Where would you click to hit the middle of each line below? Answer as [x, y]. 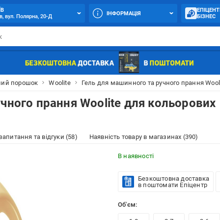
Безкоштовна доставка [173, 179]
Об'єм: [128, 205]
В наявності [136, 156]
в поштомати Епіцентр [172, 185]
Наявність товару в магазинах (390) [144, 137]
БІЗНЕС [206, 16]
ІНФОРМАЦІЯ [124, 13]
